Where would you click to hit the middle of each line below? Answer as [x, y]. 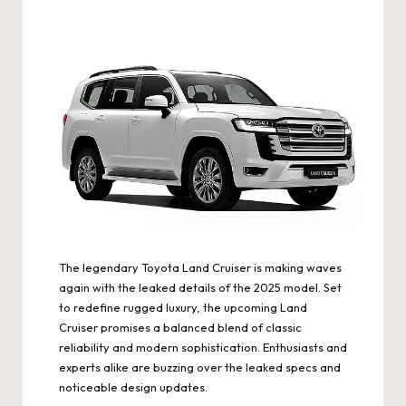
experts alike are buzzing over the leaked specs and [200, 367]
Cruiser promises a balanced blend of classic [180, 327]
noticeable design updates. [133, 387]
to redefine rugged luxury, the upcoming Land [183, 307]
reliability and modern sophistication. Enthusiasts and [203, 347]
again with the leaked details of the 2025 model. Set [200, 287]
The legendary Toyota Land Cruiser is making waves [200, 267]
